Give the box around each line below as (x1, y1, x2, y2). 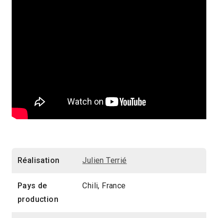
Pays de (18, 181, 47, 190)
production (18, 194, 59, 204)
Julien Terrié (82, 155, 127, 165)
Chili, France (82, 181, 126, 190)
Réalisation (18, 155, 60, 165)
